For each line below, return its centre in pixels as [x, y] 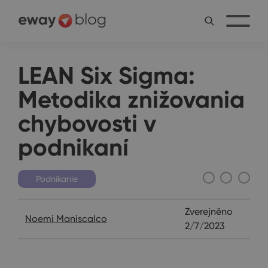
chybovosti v [87, 123]
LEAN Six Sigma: [106, 75]
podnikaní [73, 147]
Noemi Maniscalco [66, 218]
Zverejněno [209, 211]
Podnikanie [57, 179]
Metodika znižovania [131, 99]
